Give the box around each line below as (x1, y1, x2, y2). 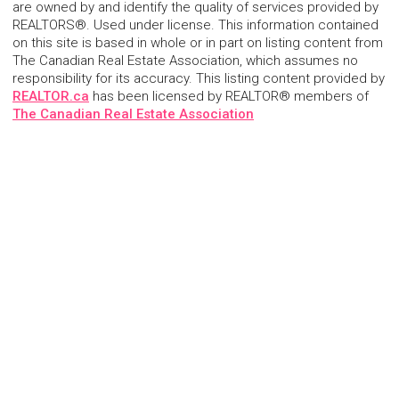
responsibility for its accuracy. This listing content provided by (12, 70, 385, 87)
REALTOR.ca (12, 88, 89, 105)
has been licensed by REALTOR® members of (89, 88, 369, 105)
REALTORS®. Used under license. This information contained (12, 17, 379, 34)
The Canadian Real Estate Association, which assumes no (12, 53, 358, 69)
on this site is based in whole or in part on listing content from (12, 35, 383, 52)
